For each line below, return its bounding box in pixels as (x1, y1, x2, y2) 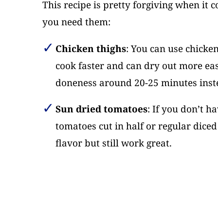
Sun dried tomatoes (55, 103, 147, 116)
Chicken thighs (55, 42, 126, 55)
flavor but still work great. (55, 137, 172, 150)
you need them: (42, 16, 110, 29)
